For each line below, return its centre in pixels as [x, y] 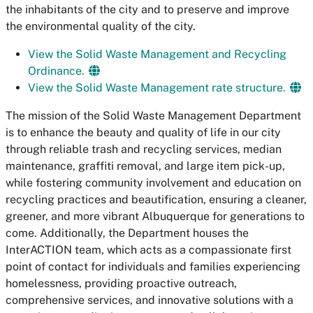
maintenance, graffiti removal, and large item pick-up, [145, 166]
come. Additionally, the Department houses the [127, 233]
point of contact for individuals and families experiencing [153, 267]
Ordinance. [58, 71]
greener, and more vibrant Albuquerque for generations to [155, 216]
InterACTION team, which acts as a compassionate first [148, 250]
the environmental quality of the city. [101, 26]
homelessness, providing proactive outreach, [121, 283]
